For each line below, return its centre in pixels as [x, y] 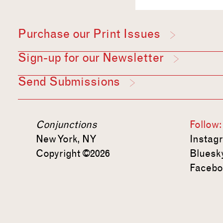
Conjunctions [66, 124]
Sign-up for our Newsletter [91, 58]
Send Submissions [69, 82]
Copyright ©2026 [73, 153]
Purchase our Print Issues [89, 34]
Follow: [206, 124]
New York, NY [66, 139]
